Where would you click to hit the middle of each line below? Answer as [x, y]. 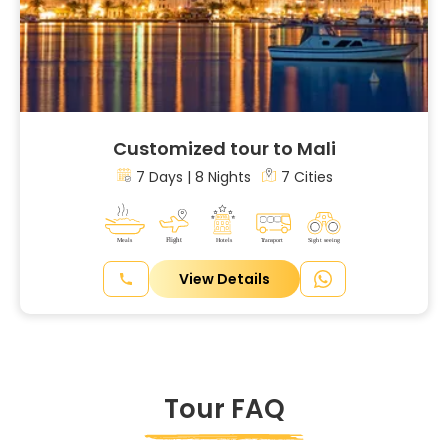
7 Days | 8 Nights [193, 176]
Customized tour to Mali [224, 148]
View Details [224, 278]
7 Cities [306, 176]
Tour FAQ [224, 408]
